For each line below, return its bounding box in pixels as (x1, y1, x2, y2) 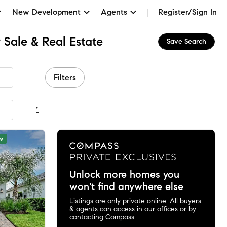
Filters (54, 72, 76, 82)
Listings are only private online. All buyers (69, 196, 201, 205)
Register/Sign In (158, 7, 217, 17)
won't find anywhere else (69, 180, 183, 193)
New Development (12, 7, 81, 17)
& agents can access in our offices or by (69, 204, 196, 213)
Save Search (167, 37, 206, 46)
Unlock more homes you (69, 168, 179, 181)
